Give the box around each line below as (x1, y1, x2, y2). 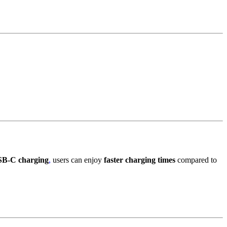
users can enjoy (51, 155, 104, 164)
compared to (175, 155, 217, 164)
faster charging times (104, 155, 175, 164)
